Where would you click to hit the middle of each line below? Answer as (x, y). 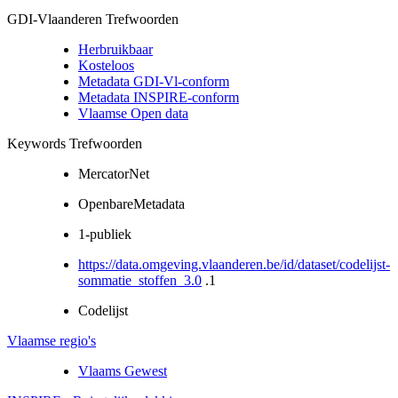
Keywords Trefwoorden (75, 144)
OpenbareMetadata (131, 204)
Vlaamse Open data (133, 114)
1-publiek (105, 235)
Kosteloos (106, 66)
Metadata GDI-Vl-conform (154, 82)
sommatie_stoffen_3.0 (140, 281)
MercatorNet (114, 174)
